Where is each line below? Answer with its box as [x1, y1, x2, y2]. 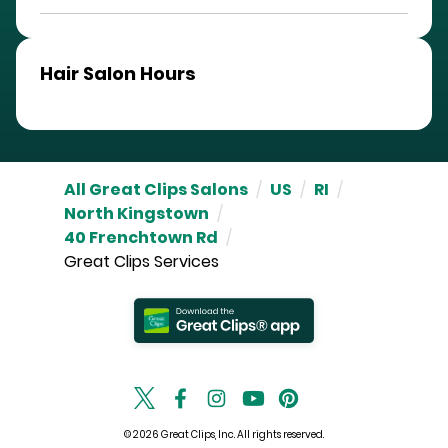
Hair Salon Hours [40, 61, 196, 87]
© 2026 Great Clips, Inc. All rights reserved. [124, 427, 324, 443]
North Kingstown [64, 202, 209, 226]
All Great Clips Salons [64, 178, 248, 202]
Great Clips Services [64, 250, 219, 274]
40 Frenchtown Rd [64, 226, 218, 250]
